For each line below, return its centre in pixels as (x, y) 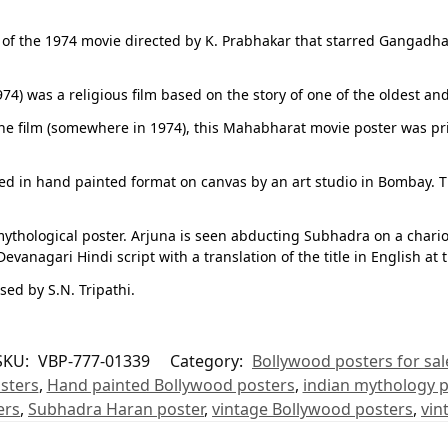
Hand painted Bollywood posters (170, 385)
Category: (208, 361)
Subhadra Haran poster (116, 409)
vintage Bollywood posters (312, 409)
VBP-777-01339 (94, 361)
